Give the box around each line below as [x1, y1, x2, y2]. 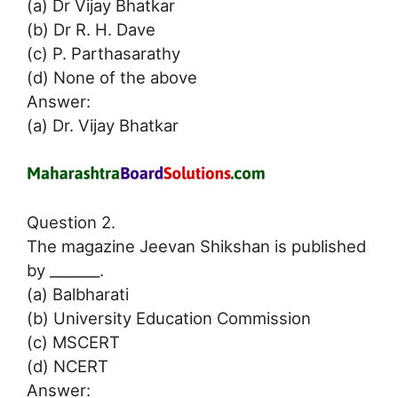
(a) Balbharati [27, 284, 129, 305]
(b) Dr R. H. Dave [27, 19, 155, 39]
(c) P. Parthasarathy [27, 43, 180, 63]
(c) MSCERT [27, 332, 120, 353]
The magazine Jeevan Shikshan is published [27, 236, 366, 257]
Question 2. [27, 212, 115, 233]
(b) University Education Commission [27, 308, 311, 329]
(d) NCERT [27, 356, 108, 377]
